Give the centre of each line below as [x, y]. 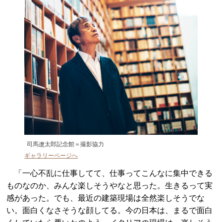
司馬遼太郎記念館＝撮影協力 [65, 144]
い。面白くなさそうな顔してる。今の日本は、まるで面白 [110, 211]
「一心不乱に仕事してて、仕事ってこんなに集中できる [110, 173]
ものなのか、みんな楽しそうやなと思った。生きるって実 [110, 186]
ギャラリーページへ [51, 156]
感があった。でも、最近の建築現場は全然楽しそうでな [106, 198]
